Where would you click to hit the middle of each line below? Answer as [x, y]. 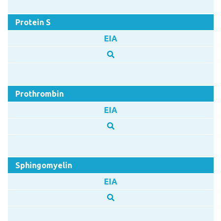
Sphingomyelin [43, 165]
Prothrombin [39, 93]
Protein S [33, 22]
